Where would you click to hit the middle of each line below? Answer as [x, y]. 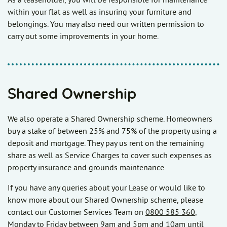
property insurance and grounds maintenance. [87, 168]
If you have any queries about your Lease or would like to [106, 188]
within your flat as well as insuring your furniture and [100, 12]
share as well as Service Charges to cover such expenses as [110, 156]
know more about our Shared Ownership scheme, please [105, 200]
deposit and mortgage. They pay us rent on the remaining [106, 144]
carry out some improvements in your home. [83, 37]
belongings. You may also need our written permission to [106, 25]
